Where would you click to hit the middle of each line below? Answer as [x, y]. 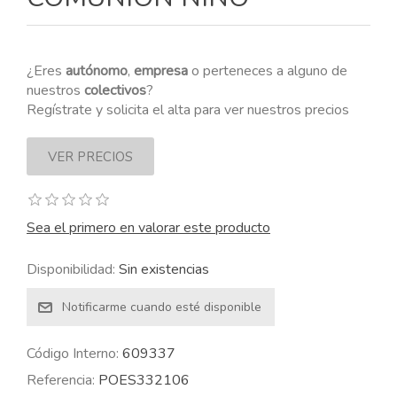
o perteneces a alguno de [268, 71]
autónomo [97, 71]
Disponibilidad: [71, 269]
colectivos [115, 90]
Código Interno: [73, 354]
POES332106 [144, 380]
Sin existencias [164, 269]
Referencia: [61, 380]
